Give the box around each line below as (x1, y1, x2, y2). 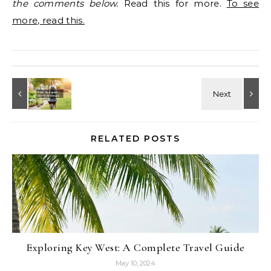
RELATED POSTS (91, 133, 180, 145)
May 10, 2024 (116, 259, 155, 268)
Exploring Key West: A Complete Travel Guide (26, 241, 245, 255)
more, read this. (12, 15, 85, 27)
